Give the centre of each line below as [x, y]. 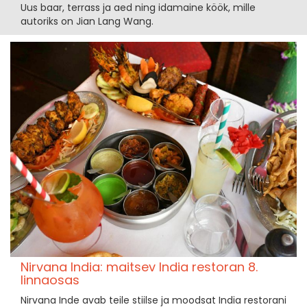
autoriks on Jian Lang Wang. [87, 22]
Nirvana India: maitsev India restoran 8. [139, 267]
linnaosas [50, 280]
